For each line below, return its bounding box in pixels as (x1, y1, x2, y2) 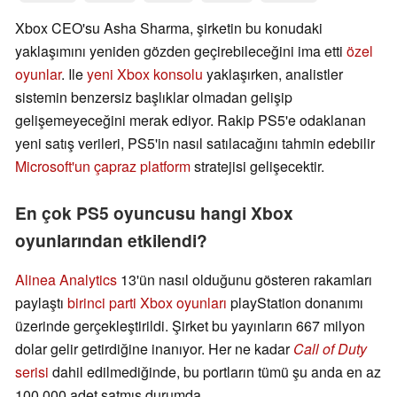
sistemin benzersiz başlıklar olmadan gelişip (15, 87, 292, 108)
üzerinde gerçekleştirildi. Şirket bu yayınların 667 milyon (15, 315, 365, 337)
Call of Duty (293, 339, 367, 360)
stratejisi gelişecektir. (191, 156, 324, 177)
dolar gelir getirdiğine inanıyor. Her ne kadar (15, 339, 293, 360)
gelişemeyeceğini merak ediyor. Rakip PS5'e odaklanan (15, 110, 366, 131)
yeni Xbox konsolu (87, 64, 203, 85)
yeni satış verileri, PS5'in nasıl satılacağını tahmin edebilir (15, 133, 375, 154)
